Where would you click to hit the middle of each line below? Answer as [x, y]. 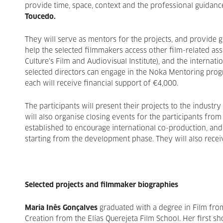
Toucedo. [40, 17]
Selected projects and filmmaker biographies [102, 185]
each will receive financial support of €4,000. [102, 84]
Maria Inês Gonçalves [61, 208]
